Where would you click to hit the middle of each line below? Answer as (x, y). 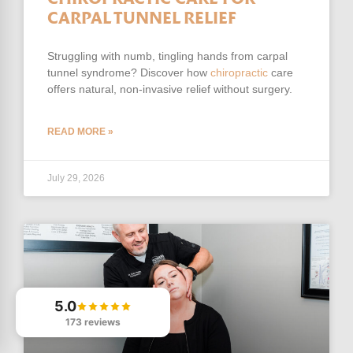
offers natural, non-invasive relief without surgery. (170, 89)
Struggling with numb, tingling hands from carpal (167, 56)
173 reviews (93, 322)
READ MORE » (80, 131)
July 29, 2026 (76, 178)
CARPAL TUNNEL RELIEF (142, 19)
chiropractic (239, 72)
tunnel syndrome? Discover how (129, 72)
